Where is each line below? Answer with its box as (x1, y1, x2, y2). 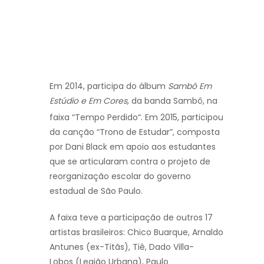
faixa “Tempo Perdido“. (49, 111, 143, 123)
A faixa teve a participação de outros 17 (49, 211, 213, 223)
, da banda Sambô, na (127, 94, 217, 107)
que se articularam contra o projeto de (49, 155, 210, 167)
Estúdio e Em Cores (49, 94, 127, 107)
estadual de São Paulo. (49, 184, 143, 197)
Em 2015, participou (143, 111, 223, 123)
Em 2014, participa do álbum (49, 80, 168, 92)
